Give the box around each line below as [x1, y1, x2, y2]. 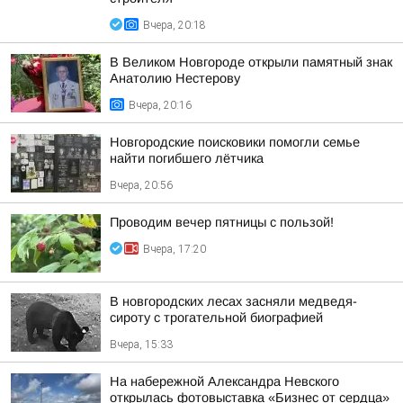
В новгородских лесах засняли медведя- [110, 294, 357, 309]
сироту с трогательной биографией [110, 310, 323, 325]
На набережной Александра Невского [110, 374, 339, 389]
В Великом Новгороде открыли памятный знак [110, 55, 392, 69]
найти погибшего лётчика [110, 151, 264, 166]
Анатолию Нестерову [110, 71, 240, 85]
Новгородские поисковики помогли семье [110, 135, 360, 149]
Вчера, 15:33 [110, 338, 173, 351]
